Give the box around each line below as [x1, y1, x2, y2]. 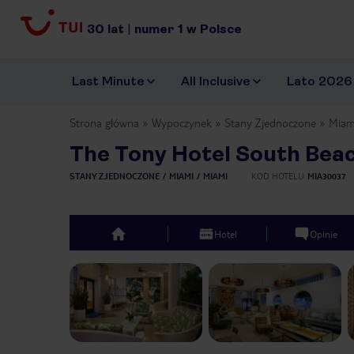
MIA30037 [307, 171, 346, 182]
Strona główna [70, 115, 139, 130]
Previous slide [96, 264, 163, 279]
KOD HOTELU [251, 171, 304, 182]
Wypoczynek [152, 115, 212, 130]
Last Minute [72, 73, 145, 89]
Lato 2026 [287, 73, 352, 89]
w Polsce [186, 21, 242, 36]
